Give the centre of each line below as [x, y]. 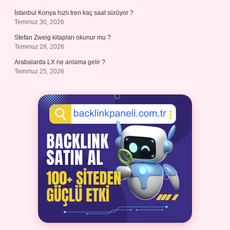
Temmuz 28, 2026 [39, 47]
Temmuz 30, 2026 [39, 22]
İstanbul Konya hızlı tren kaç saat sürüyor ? [74, 13]
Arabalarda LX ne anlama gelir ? [60, 62]
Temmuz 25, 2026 [39, 71]
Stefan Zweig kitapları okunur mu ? [63, 37]
